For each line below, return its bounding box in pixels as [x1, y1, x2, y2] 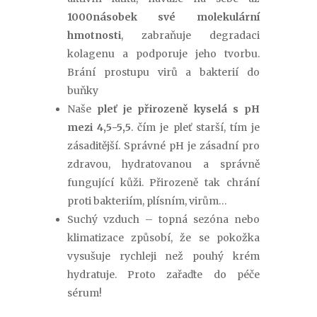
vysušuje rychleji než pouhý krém [67, 250, 260, 263]
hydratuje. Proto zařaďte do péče [67, 268, 260, 282]
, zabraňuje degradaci [120, 29, 260, 42]
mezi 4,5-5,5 [67, 121, 131, 134]
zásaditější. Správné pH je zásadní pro [67, 139, 260, 153]
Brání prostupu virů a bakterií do [67, 66, 260, 79]
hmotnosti [67, 29, 121, 42]
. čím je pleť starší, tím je [130, 121, 260, 134]
